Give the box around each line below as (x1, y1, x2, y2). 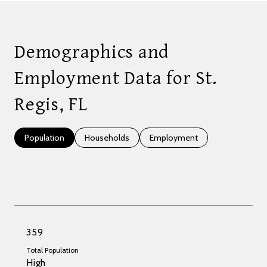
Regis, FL (14, 93, 88, 116)
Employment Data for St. (14, 67, 218, 89)
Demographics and (14, 41, 169, 63)
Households (85, 132, 129, 143)
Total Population (26, 245, 79, 254)
